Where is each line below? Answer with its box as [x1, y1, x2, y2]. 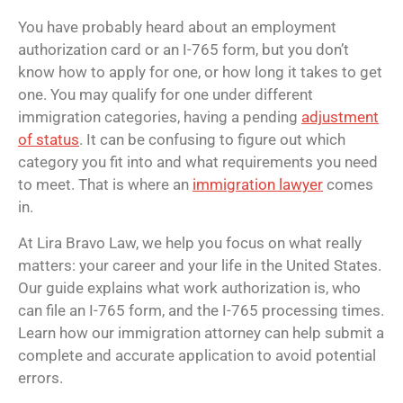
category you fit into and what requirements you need [18, 153, 378, 172]
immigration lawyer [193, 175, 323, 194]
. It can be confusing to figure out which [79, 130, 345, 149]
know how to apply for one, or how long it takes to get [18, 63, 382, 82]
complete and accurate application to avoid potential [18, 345, 376, 364]
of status [18, 130, 79, 149]
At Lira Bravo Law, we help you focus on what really [18, 233, 362, 252]
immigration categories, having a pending [18, 108, 301, 127]
